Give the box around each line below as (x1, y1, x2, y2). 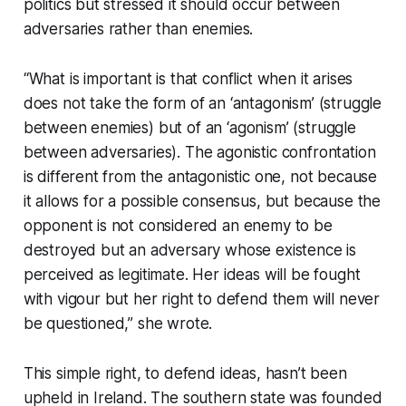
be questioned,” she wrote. (23, 314, 217, 333)
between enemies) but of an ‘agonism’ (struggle (23, 118, 356, 137)
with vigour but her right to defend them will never (23, 289, 381, 308)
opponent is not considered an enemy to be (23, 216, 333, 235)
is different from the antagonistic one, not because (23, 167, 378, 186)
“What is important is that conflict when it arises (23, 69, 353, 88)
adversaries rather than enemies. (23, 19, 258, 38)
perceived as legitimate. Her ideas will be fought (23, 265, 361, 284)
